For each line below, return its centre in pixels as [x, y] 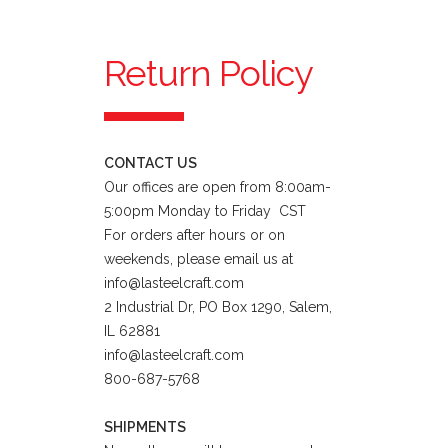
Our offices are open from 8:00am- [217, 187]
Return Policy [208, 73]
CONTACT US [150, 163]
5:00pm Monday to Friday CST [205, 211]
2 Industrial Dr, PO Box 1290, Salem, [218, 307]
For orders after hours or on [194, 235]
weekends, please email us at [198, 259]
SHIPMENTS [145, 427]
